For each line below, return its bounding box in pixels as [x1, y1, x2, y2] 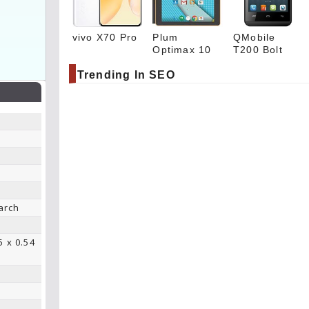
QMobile [232, 31, 276, 43]
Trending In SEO [77, 68, 175, 81]
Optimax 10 [152, 43, 212, 55]
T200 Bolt [232, 43, 283, 55]
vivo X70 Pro [72, 31, 138, 43]
